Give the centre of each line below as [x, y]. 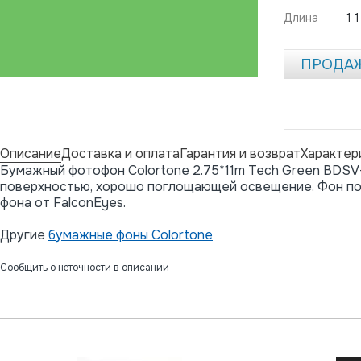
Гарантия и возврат [240, 153]
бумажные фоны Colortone [131, 234]
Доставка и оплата [120, 153]
